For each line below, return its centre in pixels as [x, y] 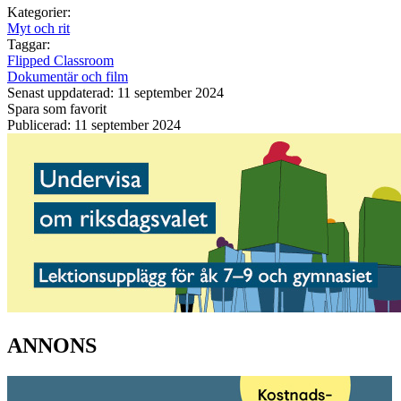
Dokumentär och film [68, 76]
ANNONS [52, 345]
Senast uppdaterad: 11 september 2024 [115, 92]
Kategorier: [39, 12]
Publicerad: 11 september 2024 [94, 124]
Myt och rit [38, 28]
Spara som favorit [57, 108]
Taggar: [29, 44]
